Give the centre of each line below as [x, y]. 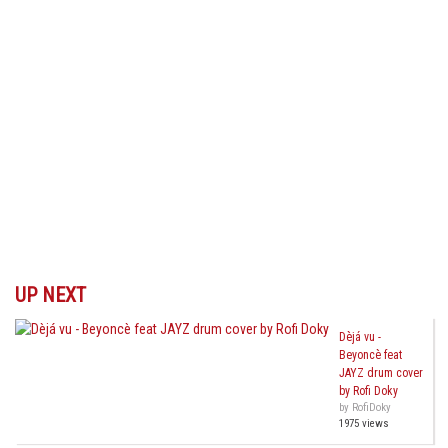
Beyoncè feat [370, 355]
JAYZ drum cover [381, 373]
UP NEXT [50, 295]
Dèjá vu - [360, 337]
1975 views [364, 423]
